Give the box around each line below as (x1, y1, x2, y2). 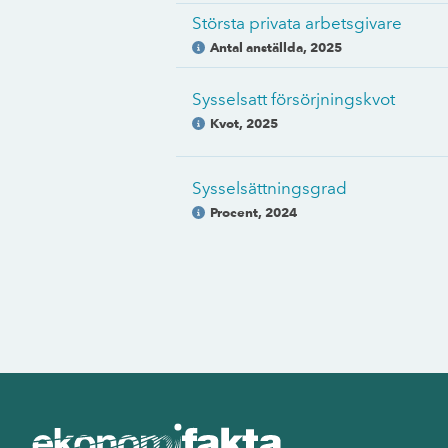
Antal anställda (210, 39, 303, 55)
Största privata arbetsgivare (192, 13, 402, 33)
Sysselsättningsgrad (192, 178, 347, 198)
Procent (210, 204, 258, 220)
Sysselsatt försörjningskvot (192, 89, 395, 109)
